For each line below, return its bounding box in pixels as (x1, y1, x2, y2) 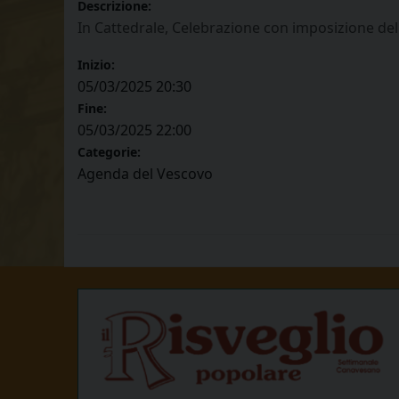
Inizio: (77, 56, 115, 74)
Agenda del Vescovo (77, 164, 213, 184)
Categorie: (77, 143, 141, 161)
